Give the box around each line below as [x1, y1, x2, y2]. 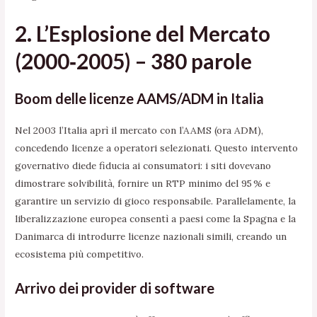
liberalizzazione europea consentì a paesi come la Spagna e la [15, 212, 296, 226]
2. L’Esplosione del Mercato [15, 21, 271, 47]
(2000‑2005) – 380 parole [15, 48, 253, 74]
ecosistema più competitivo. [15, 248, 144, 261]
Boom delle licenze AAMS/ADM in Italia [15, 90, 265, 108]
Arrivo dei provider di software [15, 279, 215, 296]
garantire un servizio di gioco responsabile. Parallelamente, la [15, 195, 296, 208]
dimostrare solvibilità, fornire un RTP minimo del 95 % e [15, 177, 271, 190]
